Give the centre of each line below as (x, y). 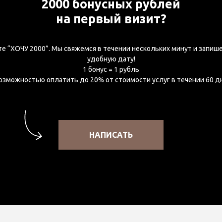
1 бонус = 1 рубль (111, 69)
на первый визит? (111, 19)
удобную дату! (111, 59)
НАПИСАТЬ (111, 135)
